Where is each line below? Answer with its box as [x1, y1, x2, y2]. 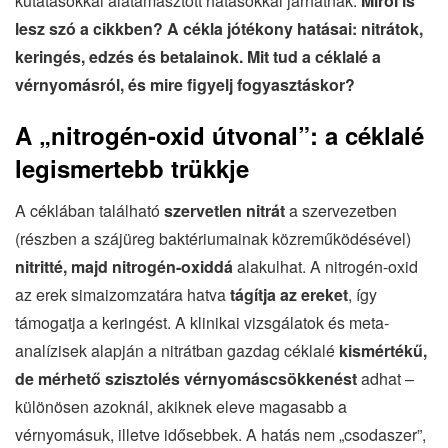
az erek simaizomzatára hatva [15, 282, 230, 306]
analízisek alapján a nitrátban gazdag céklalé [15, 338, 339, 362]
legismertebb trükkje [15, 150, 249, 185]
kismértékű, [339, 338, 427, 362]
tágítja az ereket [230, 282, 348, 306]
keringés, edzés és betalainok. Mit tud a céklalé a [15, 44, 381, 68]
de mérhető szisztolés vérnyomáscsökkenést [15, 366, 357, 390]
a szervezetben [285, 198, 397, 222]
